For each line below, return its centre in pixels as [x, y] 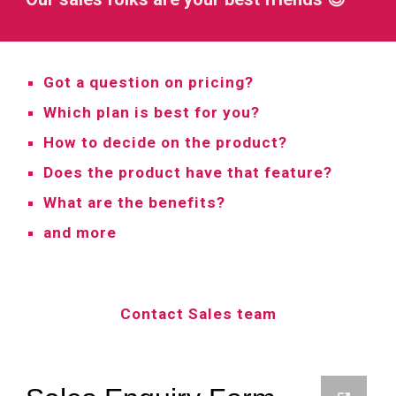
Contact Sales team [198, 314]
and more [80, 232]
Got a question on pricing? [151, 82]
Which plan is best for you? [154, 112]
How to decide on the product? [168, 142]
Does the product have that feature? [188, 172]
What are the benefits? [135, 202]
